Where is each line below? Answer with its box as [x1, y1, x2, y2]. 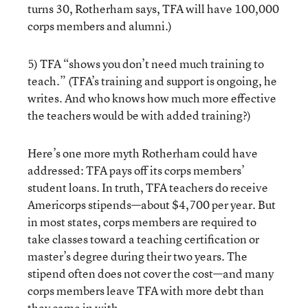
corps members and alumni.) [27, 18, 172, 34]
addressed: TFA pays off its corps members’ [27, 162, 245, 178]
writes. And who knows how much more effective [27, 90, 276, 106]
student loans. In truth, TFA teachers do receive [27, 179, 268, 195]
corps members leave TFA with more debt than [27, 283, 264, 298]
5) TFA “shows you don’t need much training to [27, 56, 264, 71]
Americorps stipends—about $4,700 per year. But [27, 197, 276, 212]
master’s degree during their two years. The [27, 248, 247, 264]
